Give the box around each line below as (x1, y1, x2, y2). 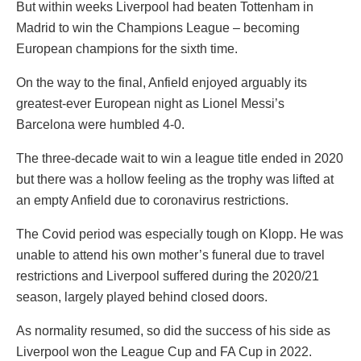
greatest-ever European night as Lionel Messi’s (16, 97, 284, 111)
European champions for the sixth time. (16, 42, 238, 56)
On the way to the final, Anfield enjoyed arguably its (16, 76, 307, 90)
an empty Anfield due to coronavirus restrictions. (16, 193, 288, 208)
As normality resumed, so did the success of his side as (16, 324, 330, 338)
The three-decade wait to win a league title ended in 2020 (16, 151, 343, 166)
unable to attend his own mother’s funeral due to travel (16, 248, 325, 263)
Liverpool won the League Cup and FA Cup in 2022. (16, 345, 312, 359)
